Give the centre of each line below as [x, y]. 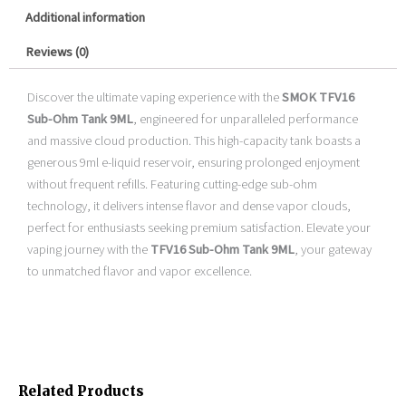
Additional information [85, 17]
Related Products [81, 391]
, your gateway [333, 249]
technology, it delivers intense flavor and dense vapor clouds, [189, 206]
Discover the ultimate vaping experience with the [155, 97]
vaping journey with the [89, 249]
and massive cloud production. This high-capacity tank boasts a [194, 140]
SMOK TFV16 [318, 97]
